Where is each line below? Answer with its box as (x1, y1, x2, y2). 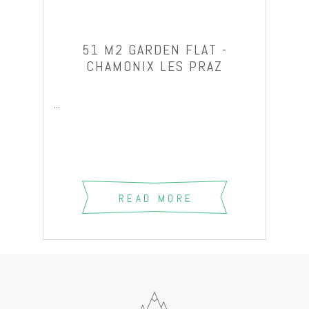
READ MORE (118, 191, 191, 205)
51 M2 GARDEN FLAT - (81, 40, 228, 59)
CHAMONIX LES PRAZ (86, 57, 223, 75)
